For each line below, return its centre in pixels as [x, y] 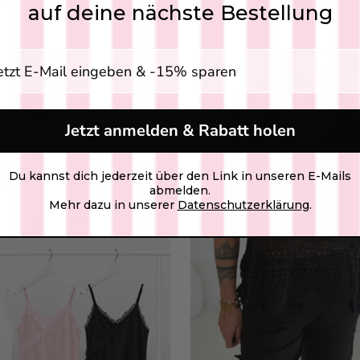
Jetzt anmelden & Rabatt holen [180, 131]
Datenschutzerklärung [243, 205]
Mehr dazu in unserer [113, 205]
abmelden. [180, 190]
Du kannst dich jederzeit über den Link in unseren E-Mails [180, 176]
